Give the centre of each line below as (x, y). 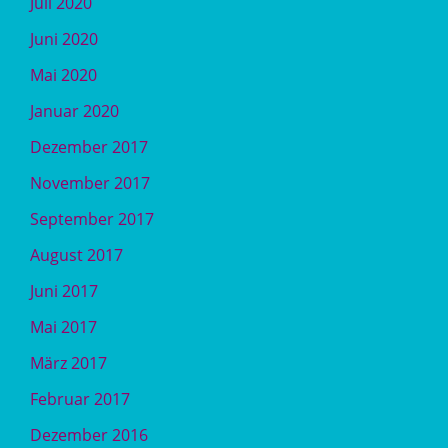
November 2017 (90, 183)
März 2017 (68, 363)
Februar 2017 (80, 399)
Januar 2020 (74, 111)
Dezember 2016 (89, 435)
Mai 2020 (63, 75)
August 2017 (76, 255)
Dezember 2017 (89, 147)
